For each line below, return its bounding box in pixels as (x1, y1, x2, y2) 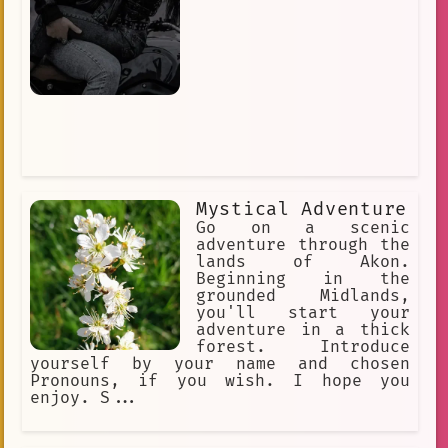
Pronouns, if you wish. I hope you (30, 371, 410, 392)
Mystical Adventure (196, 198, 407, 222)
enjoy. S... (30, 388, 140, 409)
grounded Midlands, (196, 286, 410, 307)
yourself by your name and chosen (30, 354, 410, 375)
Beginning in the (196, 269, 410, 290)
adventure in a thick (196, 320, 410, 341)
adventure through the (196, 235, 410, 256)
